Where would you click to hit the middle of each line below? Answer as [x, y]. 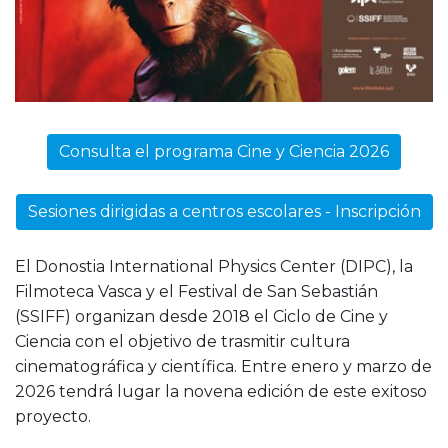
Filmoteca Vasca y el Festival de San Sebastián [196, 291]
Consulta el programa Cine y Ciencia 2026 [224, 151]
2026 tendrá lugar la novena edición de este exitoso [221, 391]
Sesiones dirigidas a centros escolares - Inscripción [224, 211]
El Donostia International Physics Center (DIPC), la [214, 266]
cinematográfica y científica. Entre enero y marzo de [223, 366]
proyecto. [53, 416]
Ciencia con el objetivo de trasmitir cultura [182, 341]
